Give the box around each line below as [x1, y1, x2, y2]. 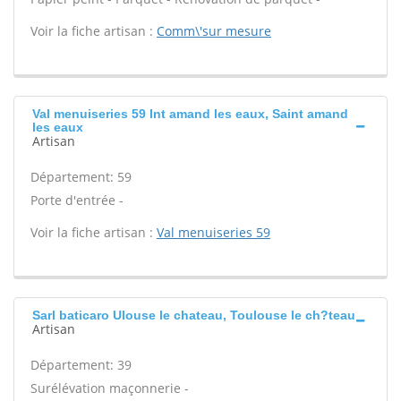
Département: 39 [30, 356, 132, 373]
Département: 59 [30, 168, 132, 185]
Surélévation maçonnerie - [30, 380, 189, 397]
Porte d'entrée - [30, 192, 124, 209]
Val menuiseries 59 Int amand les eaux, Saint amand [32, 107, 348, 121]
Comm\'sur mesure [157, 22, 271, 39]
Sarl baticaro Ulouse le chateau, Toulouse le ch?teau [32, 308, 355, 322]
